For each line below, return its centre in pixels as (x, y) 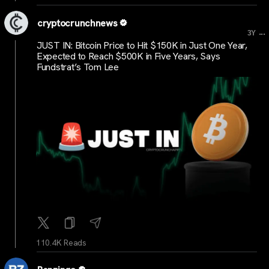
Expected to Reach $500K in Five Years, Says (128, 56)
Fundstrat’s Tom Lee (78, 67)
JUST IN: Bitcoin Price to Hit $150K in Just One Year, (142, 45)
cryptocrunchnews (77, 23)
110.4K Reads (61, 243)
